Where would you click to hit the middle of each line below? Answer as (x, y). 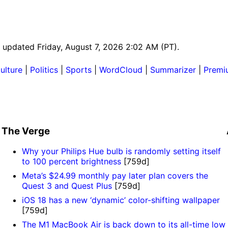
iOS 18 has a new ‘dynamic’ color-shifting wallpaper (121, 200)
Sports (79, 69)
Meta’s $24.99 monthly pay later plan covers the (115, 176)
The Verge (25, 131)
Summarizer (173, 69)
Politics (44, 69)
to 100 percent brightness (71, 162)
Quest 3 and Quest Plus (67, 186)
